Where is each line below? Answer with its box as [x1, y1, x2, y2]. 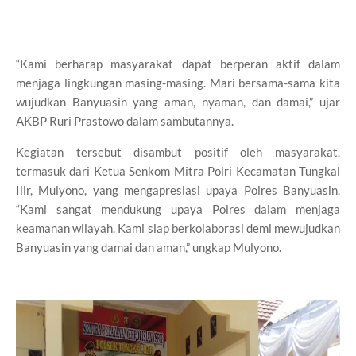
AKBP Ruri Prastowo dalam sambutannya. [16, 113, 234, 128]
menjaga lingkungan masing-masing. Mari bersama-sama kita [16, 75, 340, 90]
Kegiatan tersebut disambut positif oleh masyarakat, [16, 144, 340, 159]
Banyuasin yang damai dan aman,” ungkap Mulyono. [16, 239, 284, 254]
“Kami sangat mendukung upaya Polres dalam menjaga [16, 201, 340, 216]
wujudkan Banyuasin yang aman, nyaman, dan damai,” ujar [16, 94, 340, 109]
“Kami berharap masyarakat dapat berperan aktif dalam [16, 56, 340, 71]
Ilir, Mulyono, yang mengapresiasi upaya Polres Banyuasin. [16, 182, 340, 197]
